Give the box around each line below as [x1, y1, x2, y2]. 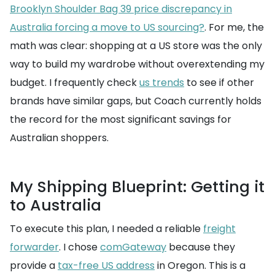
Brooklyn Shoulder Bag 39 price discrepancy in [10, 2, 232, 17]
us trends [139, 76, 184, 90]
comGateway [100, 240, 166, 255]
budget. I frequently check [10, 76, 139, 90]
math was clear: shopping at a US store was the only [10, 39, 262, 53]
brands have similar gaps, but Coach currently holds [10, 94, 261, 109]
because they [166, 240, 235, 255]
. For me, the [204, 20, 264, 35]
